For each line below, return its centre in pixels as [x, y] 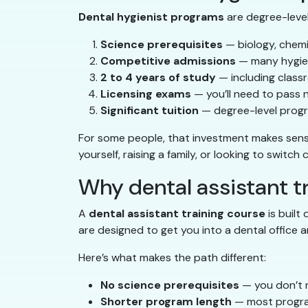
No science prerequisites [170, 285]
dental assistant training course [177, 214]
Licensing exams [146, 94]
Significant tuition [150, 111]
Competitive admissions [168, 61]
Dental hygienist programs [151, 17]
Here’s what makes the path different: [172, 258]
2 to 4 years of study [158, 78]
